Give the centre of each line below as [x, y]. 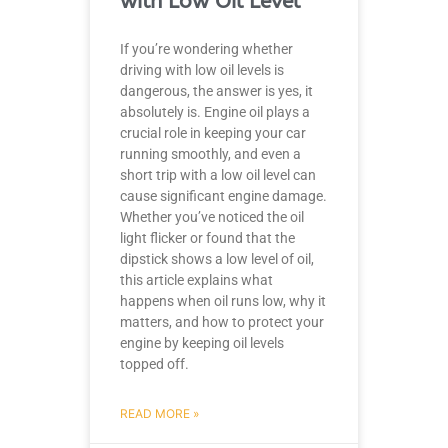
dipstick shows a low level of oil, [217, 259]
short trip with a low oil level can [218, 175]
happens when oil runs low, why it [223, 301]
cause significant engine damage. [223, 196]
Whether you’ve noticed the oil [212, 217]
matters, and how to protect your [222, 322]
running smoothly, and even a [210, 154]
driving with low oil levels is [202, 70]
